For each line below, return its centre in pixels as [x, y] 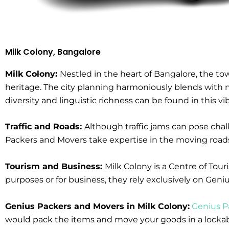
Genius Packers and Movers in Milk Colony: [97, 206]
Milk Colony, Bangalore [53, 52]
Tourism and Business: [55, 166]
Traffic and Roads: [45, 127]
